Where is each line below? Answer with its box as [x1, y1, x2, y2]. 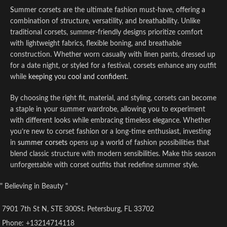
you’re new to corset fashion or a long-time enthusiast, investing [10, 128, 211, 135]
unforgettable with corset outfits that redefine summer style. [10, 162, 199, 169]
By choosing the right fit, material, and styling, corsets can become [10, 95, 216, 102]
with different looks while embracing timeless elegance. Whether [10, 117, 211, 124]
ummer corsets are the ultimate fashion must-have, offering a [14, 7, 205, 14]
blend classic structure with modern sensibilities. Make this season [10, 150, 216, 158]
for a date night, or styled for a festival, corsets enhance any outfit [10, 62, 216, 69]
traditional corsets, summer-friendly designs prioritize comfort [10, 29, 203, 36]
